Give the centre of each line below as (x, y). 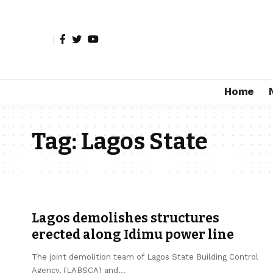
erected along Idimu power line (133, 235)
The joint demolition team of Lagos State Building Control (145, 257)
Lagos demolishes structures (126, 218)
